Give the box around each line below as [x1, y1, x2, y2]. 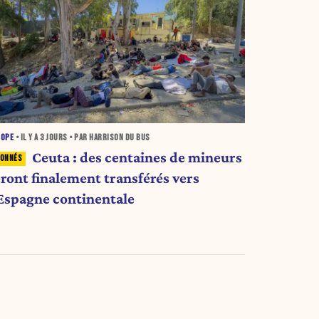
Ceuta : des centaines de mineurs [31, 148, 242, 166]
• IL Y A [14, 132, 41, 144]
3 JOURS [40, 132, 68, 144]
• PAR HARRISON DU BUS [67, 132, 150, 144]
